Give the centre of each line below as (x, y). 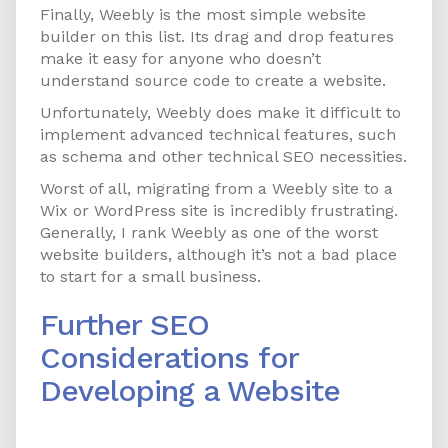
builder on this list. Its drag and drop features (217, 37)
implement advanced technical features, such (218, 135)
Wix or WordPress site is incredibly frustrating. (219, 211)
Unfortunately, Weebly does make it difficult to (220, 113)
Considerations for (169, 358)
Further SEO (124, 325)
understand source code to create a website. (213, 81)
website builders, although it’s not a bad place (218, 255)
